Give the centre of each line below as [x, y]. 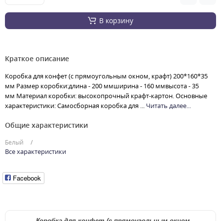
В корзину [116, 20]
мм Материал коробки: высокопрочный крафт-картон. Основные [106, 95]
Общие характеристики [46, 125]
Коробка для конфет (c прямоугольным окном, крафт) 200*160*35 [106, 76]
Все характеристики [36, 151]
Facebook [27, 178]
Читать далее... [168, 105]
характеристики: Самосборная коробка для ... [75, 105]
